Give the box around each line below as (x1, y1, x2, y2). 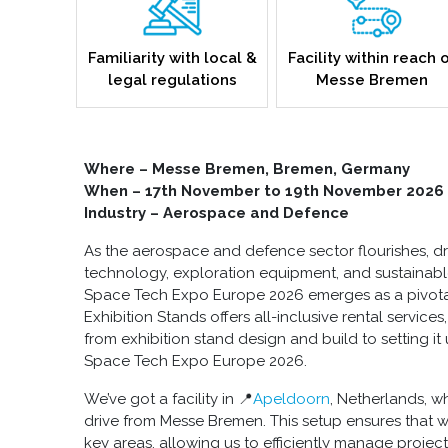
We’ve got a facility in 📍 (84, 390, 253, 409)
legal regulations (107, 71, 237, 90)
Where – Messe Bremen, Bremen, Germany (84, 160, 410, 179)
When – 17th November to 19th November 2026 (84, 182, 444, 201)
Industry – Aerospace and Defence (84, 204, 353, 223)
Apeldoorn (253, 390, 330, 409)
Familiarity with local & (87, 49, 257, 68)
